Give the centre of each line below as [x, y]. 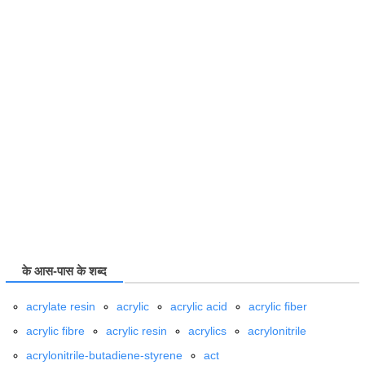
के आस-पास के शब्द [64, 271]
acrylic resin [136, 331]
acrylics [207, 331]
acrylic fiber [278, 306]
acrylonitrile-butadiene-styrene [104, 355]
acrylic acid [199, 306]
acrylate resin [61, 306]
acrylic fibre [55, 331]
